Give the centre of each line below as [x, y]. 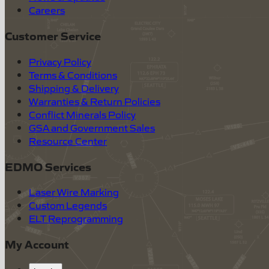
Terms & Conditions [73, 74]
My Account [37, 244]
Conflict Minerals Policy [82, 114]
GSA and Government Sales [92, 127]
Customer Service [53, 36]
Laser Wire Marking [74, 192]
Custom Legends [68, 205]
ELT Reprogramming [76, 218]
